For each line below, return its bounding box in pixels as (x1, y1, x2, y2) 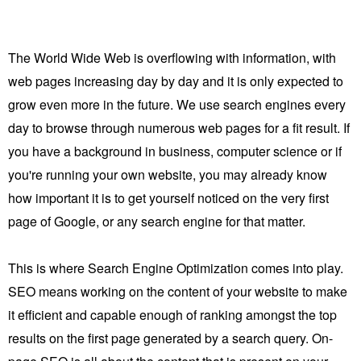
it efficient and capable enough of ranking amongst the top (8, 305, 337, 324)
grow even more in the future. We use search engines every (8, 94, 346, 114)
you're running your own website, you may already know (8, 164, 327, 184)
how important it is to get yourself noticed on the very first (8, 188, 329, 207)
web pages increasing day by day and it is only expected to (8, 71, 343, 90)
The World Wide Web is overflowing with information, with (8, 48, 336, 67)
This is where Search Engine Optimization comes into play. (8, 258, 343, 277)
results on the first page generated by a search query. (8, 328, 312, 347)
